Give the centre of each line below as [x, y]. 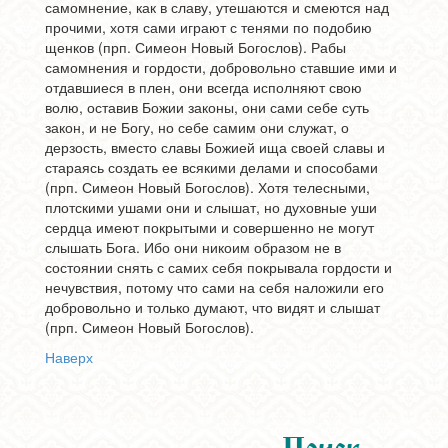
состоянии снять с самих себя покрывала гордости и [218, 267]
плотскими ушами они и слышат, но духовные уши [210, 207]
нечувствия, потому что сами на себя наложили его [214, 287]
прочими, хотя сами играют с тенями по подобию [208, 27]
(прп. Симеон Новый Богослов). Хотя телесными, [207, 187]
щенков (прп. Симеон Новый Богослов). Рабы [195, 47]
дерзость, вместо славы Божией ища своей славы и [214, 147]
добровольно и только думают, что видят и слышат [212, 307]
